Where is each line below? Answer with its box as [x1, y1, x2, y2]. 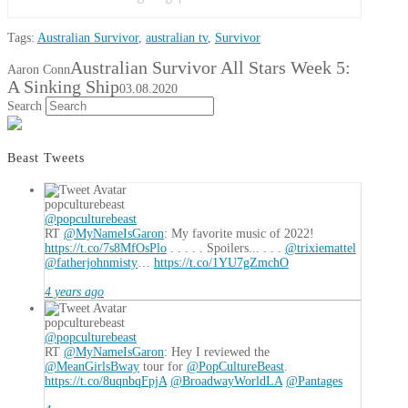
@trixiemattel [285, 241, 356, 256]
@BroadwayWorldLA [170, 374, 282, 389]
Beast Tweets [7, 150, 85, 165]
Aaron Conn [7, 63, 70, 76]
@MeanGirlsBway [45, 360, 139, 374]
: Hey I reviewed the [164, 345, 270, 360]
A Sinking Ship [7, 77, 119, 97]
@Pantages [286, 374, 342, 389]
